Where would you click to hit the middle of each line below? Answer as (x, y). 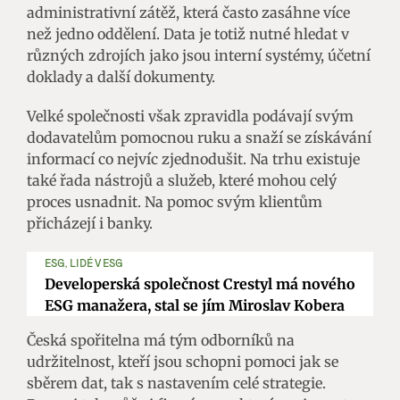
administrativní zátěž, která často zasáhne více (188, 12)
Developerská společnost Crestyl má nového (200, 283)
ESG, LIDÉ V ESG (83, 262)
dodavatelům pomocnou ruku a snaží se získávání (199, 137)
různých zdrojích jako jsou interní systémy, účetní (199, 55)
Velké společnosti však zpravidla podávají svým (190, 116)
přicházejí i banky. (90, 223)
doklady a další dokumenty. (121, 76)
